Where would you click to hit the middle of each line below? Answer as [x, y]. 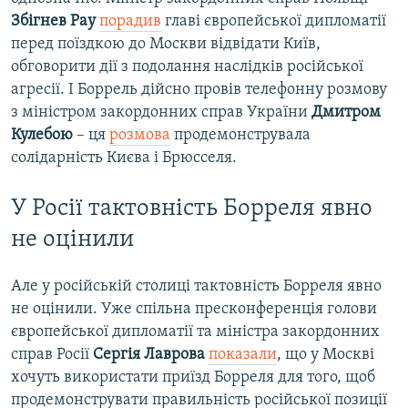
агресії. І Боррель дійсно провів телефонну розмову [199, 90]
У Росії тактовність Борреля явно [192, 209]
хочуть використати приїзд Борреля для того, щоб [193, 377]
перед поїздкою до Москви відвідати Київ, [166, 45]
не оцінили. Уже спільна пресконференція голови [194, 309]
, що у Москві [326, 354]
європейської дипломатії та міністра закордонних [195, 331]
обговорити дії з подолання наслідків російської [187, 67]
